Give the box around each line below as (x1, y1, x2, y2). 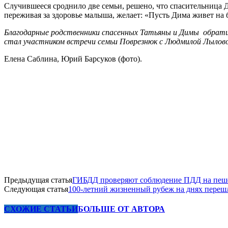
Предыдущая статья (4, 175, 72, 184)
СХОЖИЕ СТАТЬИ (4, 205, 78, 214)
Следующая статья (4, 184, 68, 193)
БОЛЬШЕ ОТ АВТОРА (78, 205, 165, 214)
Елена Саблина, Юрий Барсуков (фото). (4, 54, 142, 63)
